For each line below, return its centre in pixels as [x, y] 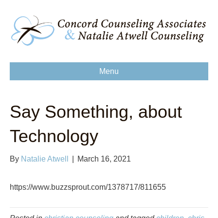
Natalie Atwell [45, 159]
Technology [54, 136]
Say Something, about [96, 112]
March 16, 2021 [104, 159]
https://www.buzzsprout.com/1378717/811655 [88, 187]
